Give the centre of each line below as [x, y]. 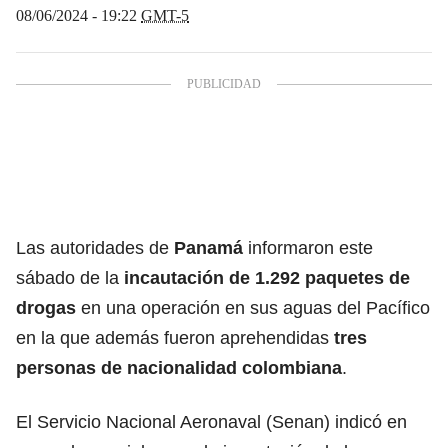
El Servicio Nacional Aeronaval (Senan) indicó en [211, 421]
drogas [48, 307]
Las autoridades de [95, 247]
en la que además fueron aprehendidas [175, 337]
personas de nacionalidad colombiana [179, 367]
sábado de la [70, 277]
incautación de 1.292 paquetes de [267, 277]
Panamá [208, 247]
